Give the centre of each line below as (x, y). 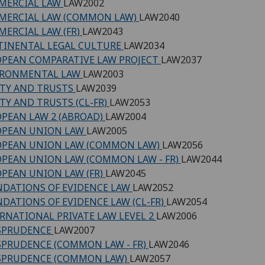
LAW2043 (103, 31)
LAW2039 (96, 88)
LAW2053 (130, 102)
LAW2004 (126, 116)
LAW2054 (187, 201)
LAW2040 (159, 17)
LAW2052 (153, 187)
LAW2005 (107, 130)
